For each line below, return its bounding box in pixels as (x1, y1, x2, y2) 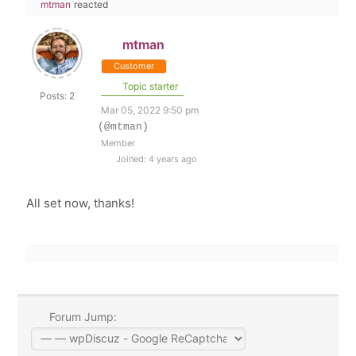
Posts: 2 (40, 90, 75, 102)
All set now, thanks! (26, 195, 135, 211)
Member (101, 137, 136, 149)
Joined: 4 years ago (114, 153, 198, 164)
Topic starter (120, 80, 179, 92)
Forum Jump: (45, 310, 117, 323)
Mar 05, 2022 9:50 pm (101, 104, 199, 116)
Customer (114, 60, 155, 72)
